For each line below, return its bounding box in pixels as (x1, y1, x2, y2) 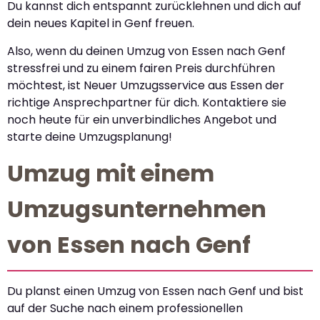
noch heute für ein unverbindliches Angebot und (7, 111, 276, 128)
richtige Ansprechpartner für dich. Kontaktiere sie (7, 94, 286, 111)
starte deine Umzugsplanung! (7, 128, 172, 145)
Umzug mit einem (7, 156, 214, 189)
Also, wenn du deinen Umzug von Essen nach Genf (7, 42, 286, 59)
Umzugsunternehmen (7, 192, 266, 225)
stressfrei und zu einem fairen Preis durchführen (7, 59, 275, 76)
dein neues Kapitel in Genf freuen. (7, 15, 194, 32)
